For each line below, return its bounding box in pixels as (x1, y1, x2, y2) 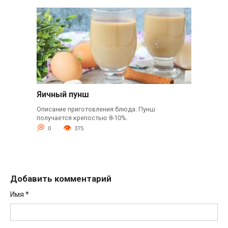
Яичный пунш (36, 89, 89, 99)
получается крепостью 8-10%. (36, 114, 128, 122)
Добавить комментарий (10, 173, 111, 184)
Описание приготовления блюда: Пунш (36, 105, 155, 113)
